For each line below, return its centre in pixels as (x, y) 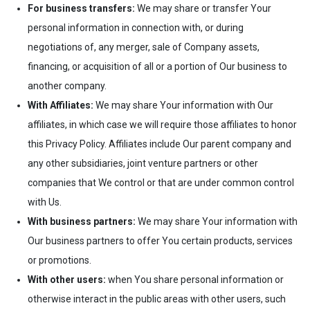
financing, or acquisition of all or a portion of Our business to (157, 66)
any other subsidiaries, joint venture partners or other (143, 163)
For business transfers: (81, 8)
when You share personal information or (195, 279)
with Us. (45, 202)
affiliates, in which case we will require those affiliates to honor (162, 124)
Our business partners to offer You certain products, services (160, 240)
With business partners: (82, 221)
